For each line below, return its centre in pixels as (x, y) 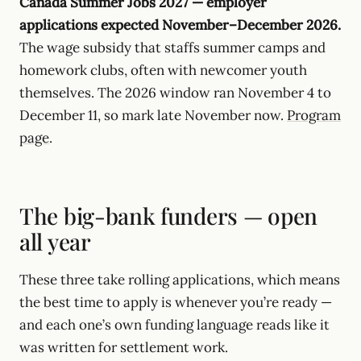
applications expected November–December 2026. (180, 25)
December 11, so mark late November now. (153, 116)
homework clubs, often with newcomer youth (163, 71)
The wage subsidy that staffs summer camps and (172, 48)
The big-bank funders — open (168, 216)
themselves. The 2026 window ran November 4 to (175, 93)
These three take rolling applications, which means (180, 280)
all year (55, 242)
